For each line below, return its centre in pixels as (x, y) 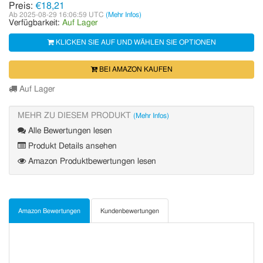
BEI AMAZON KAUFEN (135, 69)
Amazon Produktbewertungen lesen (91, 161)
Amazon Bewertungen (49, 211)
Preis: (22, 6)
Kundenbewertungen (130, 211)
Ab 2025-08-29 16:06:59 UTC (57, 15)
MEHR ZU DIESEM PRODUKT (75, 116)
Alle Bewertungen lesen (69, 131)
